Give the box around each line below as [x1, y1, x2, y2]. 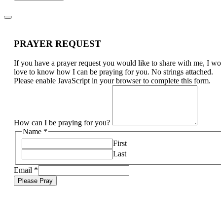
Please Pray [18, 177, 53, 185]
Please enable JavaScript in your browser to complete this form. [14, 76, 211, 85]
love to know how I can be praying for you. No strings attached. [14, 67, 213, 76]
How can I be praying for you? [14, 118, 112, 127]
